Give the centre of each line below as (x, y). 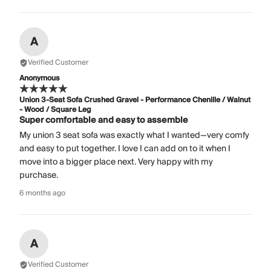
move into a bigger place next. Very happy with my (116, 162)
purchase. (39, 176)
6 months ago (42, 194)
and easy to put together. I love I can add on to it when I (125, 149)
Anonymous (40, 79)
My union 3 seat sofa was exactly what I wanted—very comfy (134, 136)
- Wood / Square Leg (55, 110)
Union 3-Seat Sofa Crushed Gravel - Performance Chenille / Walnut (135, 100)
